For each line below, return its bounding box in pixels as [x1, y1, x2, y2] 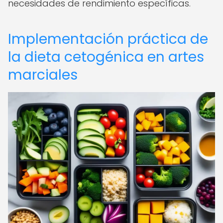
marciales [8, 65, 78, 85]
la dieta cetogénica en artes [8, 47, 204, 67]
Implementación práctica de [8, 29, 208, 49]
